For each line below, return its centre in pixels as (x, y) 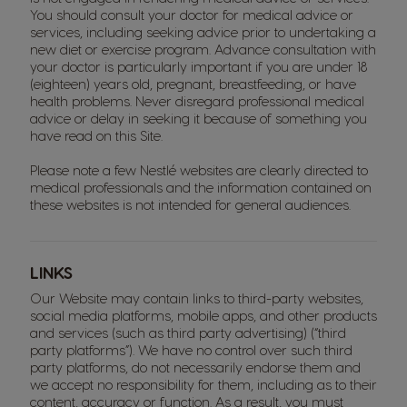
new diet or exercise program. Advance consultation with (203, 49)
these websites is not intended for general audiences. (190, 204)
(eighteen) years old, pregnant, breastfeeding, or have (193, 84)
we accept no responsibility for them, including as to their (203, 384)
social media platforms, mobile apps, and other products (203, 315)
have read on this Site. (98, 135)
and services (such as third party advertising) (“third (188, 333)
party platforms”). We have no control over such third (191, 350)
